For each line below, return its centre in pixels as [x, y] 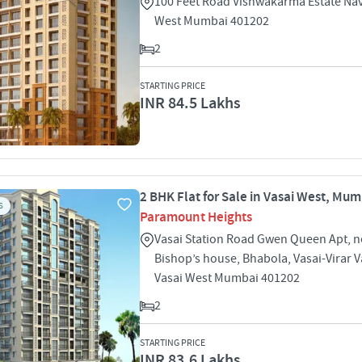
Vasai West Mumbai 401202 [227, 278]
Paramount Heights [196, 217]
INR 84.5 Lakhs [190, 103]
